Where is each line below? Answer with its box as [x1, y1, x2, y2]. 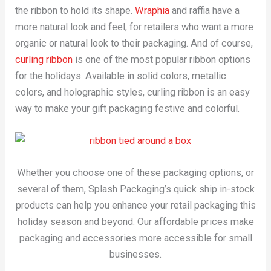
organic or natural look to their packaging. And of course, [15, 37, 253, 49]
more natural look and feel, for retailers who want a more [15, 21, 254, 33]
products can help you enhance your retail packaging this [15, 200, 256, 212]
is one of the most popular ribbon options [73, 53, 251, 65]
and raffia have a [169, 4, 240, 16]
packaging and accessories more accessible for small [19, 232, 252, 244]
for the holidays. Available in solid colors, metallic [15, 70, 227, 82]
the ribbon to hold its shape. [15, 4, 135, 16]
